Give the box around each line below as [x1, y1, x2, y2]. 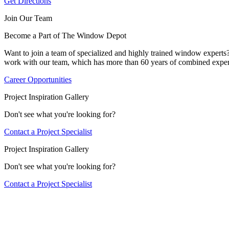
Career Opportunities [4, 75, 72, 84]
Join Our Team [4, 14, 52, 23]
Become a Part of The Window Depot [4, 31, 126, 40]
